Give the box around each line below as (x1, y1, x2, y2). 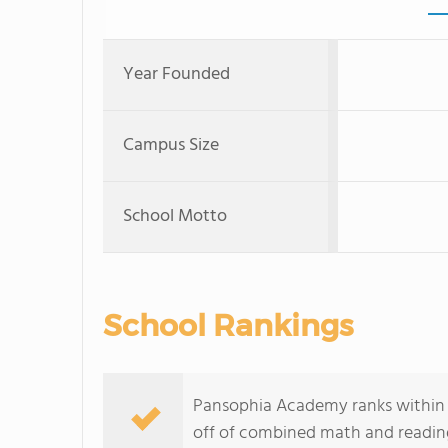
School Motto (123, 202, 227, 231)
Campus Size (123, 131, 219, 160)
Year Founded (123, 60, 230, 89)
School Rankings (103, 307, 353, 344)
